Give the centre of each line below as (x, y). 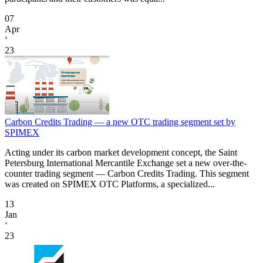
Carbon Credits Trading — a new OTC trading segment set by (120, 122)
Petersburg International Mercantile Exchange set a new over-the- (126, 163)
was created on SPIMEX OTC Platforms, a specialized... (110, 184)
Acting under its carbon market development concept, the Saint (121, 153)
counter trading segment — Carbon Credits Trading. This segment (127, 174)
